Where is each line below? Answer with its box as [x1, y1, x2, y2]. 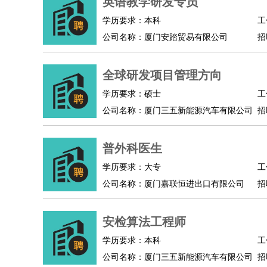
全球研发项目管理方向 [103, 69, 222, 82]
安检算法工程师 [103, 215, 186, 228]
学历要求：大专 [103, 163, 161, 172]
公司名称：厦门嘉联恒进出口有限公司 [103, 179, 244, 188]
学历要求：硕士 [103, 89, 161, 98]
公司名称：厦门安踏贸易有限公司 [103, 33, 228, 42]
